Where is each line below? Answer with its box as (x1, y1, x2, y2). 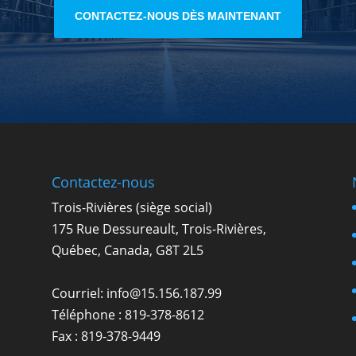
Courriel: (51, 284, 106, 302)
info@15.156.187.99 (106, 284, 222, 302)
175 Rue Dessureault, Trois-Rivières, (51, 219, 266, 238)
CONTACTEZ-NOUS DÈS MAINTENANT (75, 9, 281, 22)
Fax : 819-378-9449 (51, 327, 161, 345)
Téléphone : (51, 305, 125, 323)
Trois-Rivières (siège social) (51, 198, 212, 216)
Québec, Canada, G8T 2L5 (51, 241, 203, 259)
